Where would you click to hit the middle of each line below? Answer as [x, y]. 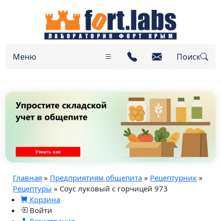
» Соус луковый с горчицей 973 [110, 188]
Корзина [44, 199]
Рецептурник [174, 177]
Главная [28, 177]
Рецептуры [33, 188]
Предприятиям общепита [96, 177]
